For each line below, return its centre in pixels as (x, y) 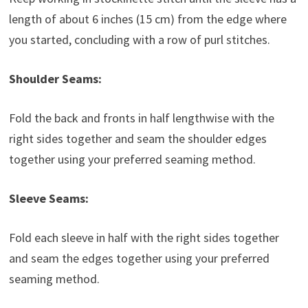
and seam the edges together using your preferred (139, 258)
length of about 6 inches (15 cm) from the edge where (147, 19)
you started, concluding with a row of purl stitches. (139, 39)
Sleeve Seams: (48, 198)
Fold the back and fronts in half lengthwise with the (141, 118)
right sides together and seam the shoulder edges (137, 138)
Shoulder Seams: (55, 78)
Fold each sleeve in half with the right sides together (144, 237)
